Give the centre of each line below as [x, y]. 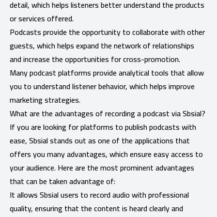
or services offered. [42, 18]
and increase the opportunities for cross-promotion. [95, 59]
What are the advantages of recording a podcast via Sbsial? [108, 113]
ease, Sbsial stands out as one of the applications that [100, 140]
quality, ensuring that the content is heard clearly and [96, 208]
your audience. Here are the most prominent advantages [102, 167]
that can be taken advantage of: [62, 181]
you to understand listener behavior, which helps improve [102, 86]
